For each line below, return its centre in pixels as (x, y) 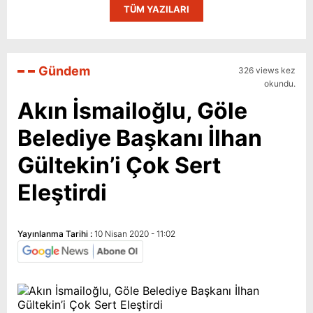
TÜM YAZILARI (156, 9)
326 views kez (267, 70)
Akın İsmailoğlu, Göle (132, 111)
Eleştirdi (62, 192)
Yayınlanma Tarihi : (56, 234)
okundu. (280, 83)
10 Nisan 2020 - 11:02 (135, 234)
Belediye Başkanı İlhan (140, 138)
